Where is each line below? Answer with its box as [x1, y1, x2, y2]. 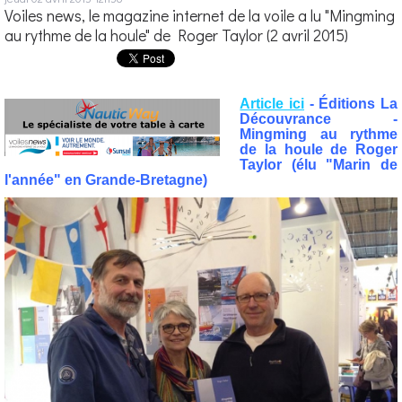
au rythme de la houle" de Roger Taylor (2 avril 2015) [4, 25, 348, 47]
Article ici [240, 95, 305, 111]
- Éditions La [304, 95, 398, 111]
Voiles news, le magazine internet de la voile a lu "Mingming [4, 5, 395, 27]
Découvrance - [240, 110, 398, 127]
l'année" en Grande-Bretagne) [4, 171, 207, 188]
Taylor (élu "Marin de [240, 156, 398, 172]
